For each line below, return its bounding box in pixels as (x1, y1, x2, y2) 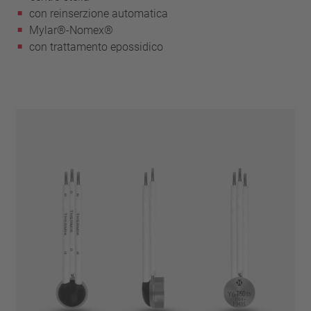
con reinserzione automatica (29, 6, 169, 20)
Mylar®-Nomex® (29, 23, 114, 37)
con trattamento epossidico (29, 40, 164, 53)
